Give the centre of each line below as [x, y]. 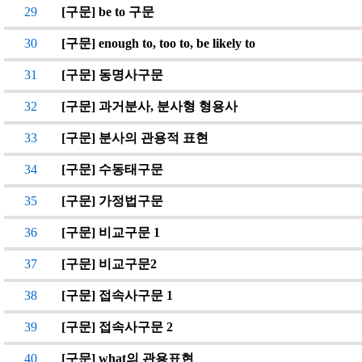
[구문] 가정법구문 [112, 201]
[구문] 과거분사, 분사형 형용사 [149, 106]
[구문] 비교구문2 [109, 264]
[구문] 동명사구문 [112, 75]
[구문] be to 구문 [108, 12]
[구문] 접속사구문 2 [117, 327]
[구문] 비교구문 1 [111, 232]
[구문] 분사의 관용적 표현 [135, 138]
